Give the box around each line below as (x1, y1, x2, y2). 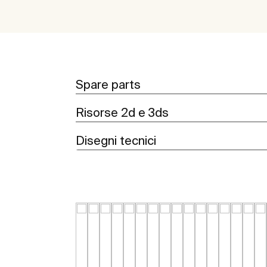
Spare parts (76, 77, 141, 92)
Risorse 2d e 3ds (76, 105, 169, 120)
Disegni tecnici (76, 133, 156, 148)
